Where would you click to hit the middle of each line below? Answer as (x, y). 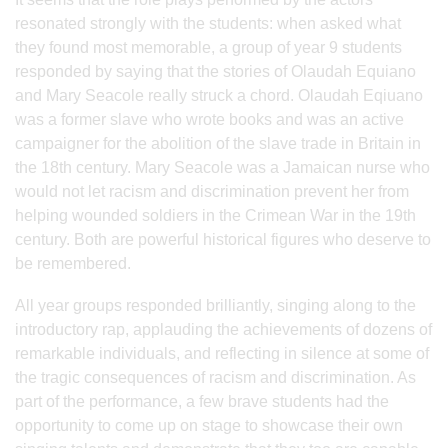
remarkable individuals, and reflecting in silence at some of (222, 353)
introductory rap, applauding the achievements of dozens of (223, 329)
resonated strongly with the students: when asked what (208, 23)
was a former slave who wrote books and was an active (209, 119)
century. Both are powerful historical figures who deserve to (223, 239)
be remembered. (73, 263)
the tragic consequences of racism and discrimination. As (215, 377)
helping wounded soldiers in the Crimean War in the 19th (215, 215)
